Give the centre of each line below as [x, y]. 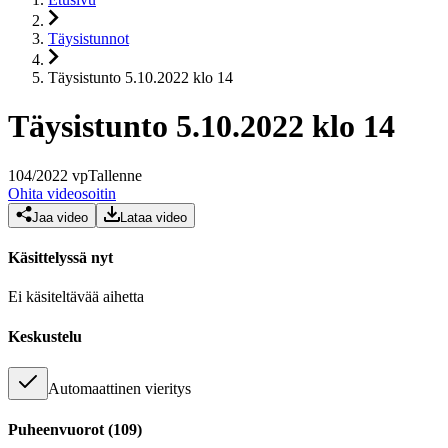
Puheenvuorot [56, 430]
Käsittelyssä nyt [60, 258]
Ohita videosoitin [62, 193]
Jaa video [60, 217]
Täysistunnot [88, 38]
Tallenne [115, 175]
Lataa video [153, 217]
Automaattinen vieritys [119, 388]
